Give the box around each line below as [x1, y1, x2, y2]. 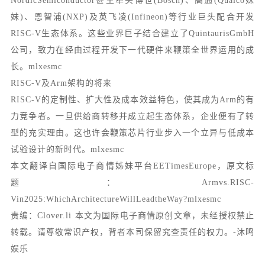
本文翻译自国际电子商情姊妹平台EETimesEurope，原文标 [10, 161, 255, 170]
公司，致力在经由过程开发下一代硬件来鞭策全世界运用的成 [10, 46, 255, 54]
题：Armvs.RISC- [10, 178, 255, 187]
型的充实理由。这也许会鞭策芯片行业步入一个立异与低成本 [10, 128, 255, 137]
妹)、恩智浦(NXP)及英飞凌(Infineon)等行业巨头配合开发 [10, 12, 255, 21]
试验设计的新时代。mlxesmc [10, 145, 124, 154]
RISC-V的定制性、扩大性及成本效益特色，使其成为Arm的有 [10, 95, 255, 104]
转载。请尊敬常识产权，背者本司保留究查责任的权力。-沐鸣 [10, 228, 255, 237]
